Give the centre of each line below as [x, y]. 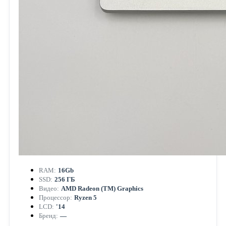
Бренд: [48, 215]
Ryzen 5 [85, 197]
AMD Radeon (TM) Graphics [102, 188]
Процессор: [55, 197]
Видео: [49, 188]
